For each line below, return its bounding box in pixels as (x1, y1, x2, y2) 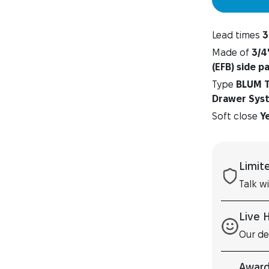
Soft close (212, 111, 260, 121)
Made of (212, 47, 252, 58)
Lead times (212, 30, 262, 40)
